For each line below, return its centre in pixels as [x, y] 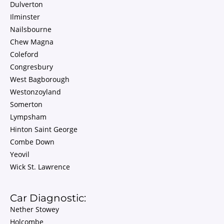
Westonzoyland [35, 92]
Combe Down [32, 142]
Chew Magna [32, 42]
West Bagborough [40, 79]
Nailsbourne [31, 29]
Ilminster [25, 17]
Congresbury [31, 67]
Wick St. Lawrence [40, 167]
